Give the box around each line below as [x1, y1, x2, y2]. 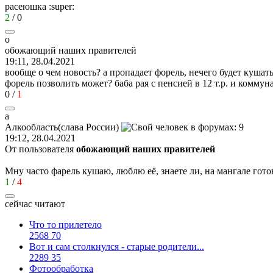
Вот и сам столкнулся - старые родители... [29, 241, 204, 252]
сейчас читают [5, 198, 65, 209]
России [86, 121, 116, 132]
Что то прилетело [29, 219, 102, 230]
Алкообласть [5, 121, 58, 132]
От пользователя [5, 143, 76, 154]
